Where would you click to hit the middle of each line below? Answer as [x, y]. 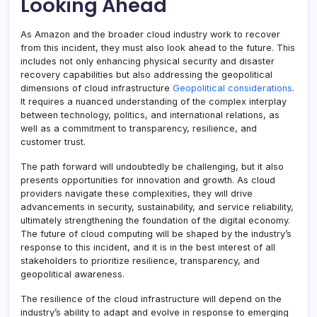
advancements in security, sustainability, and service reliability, [157, 207]
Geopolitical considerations [232, 88]
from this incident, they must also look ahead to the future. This [158, 48]
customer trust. [53, 142]
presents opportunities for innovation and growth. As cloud [148, 180]
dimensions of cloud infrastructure [97, 88]
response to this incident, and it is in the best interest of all [148, 248]
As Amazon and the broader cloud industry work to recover [150, 35]
